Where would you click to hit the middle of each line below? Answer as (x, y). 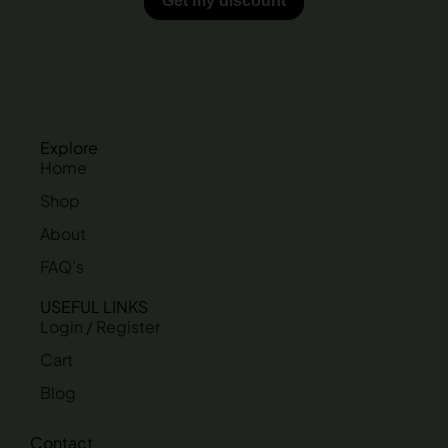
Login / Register (100, 326)
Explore (69, 147)
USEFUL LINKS (94, 306)
